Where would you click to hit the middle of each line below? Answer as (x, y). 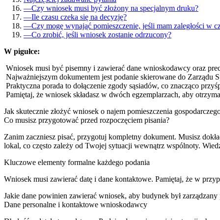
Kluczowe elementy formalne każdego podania (77, 162)
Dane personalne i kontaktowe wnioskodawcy (76, 204)
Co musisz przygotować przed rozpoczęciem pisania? (87, 120)
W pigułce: (22, 51)
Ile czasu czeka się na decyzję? (79, 17)
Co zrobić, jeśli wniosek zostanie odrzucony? (101, 34)
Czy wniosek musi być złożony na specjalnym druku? (115, 8)
